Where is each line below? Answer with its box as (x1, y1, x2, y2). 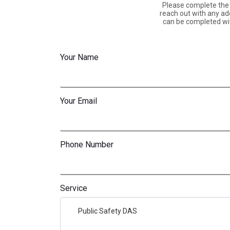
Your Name (60, 52, 99, 63)
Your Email (60, 96, 97, 106)
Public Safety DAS (78, 207, 137, 216)
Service (60, 183, 87, 194)
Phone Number (60, 140, 113, 150)
